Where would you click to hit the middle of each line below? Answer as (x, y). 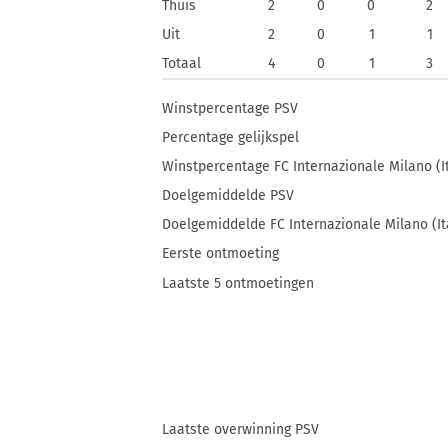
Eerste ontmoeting (220, 253)
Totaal (181, 63)
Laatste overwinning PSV (240, 429)
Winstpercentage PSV (230, 108)
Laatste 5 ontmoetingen (238, 283)
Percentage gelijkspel (230, 137)
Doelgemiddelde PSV (228, 195)
